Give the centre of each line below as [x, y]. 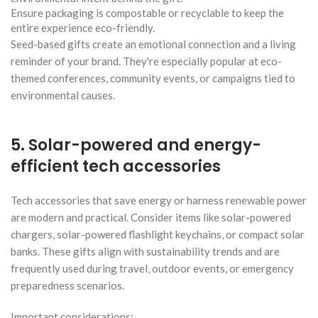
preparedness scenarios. [67, 285]
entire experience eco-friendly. [83, 27]
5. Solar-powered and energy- [136, 145]
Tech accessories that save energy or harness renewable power [159, 200]
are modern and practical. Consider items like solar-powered [151, 217]
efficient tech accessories [116, 166]
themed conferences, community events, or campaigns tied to [153, 78]
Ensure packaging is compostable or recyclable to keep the [147, 12]
